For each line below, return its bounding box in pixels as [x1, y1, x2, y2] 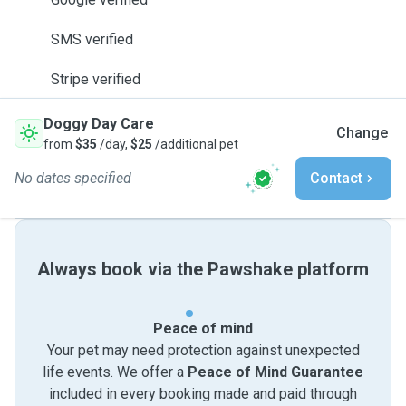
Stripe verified [51, 71, 140, 88]
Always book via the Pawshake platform [37, 258, 369, 280]
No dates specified [14, 169, 131, 187]
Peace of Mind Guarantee [188, 363, 363, 381]
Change [336, 124, 388, 141]
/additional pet [152, 137, 238, 151]
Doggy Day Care [43, 115, 154, 132]
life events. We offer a [43, 363, 188, 381]
